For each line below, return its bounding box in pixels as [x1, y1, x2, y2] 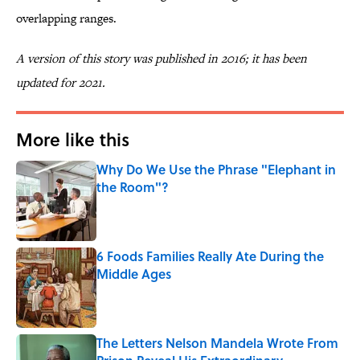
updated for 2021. [16, 74, 105, 92]
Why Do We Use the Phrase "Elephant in [96, 160, 336, 179]
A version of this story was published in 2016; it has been [16, 50, 307, 67]
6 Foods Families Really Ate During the [96, 247, 324, 266]
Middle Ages [96, 264, 171, 284]
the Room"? [96, 178, 169, 197]
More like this [16, 126, 129, 153]
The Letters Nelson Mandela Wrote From [96, 333, 338, 353]
